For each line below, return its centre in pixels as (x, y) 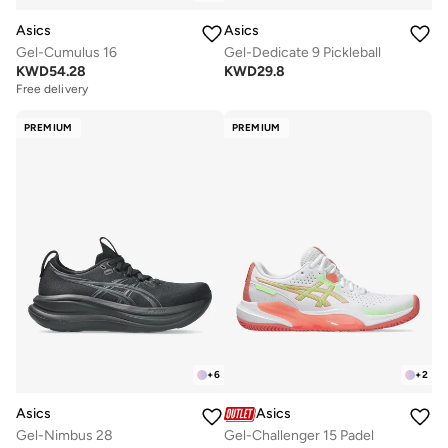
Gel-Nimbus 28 (64, 436)
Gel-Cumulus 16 (66, 53)
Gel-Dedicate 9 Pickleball (302, 53)
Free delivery (52, 89)
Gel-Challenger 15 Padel (299, 436)
